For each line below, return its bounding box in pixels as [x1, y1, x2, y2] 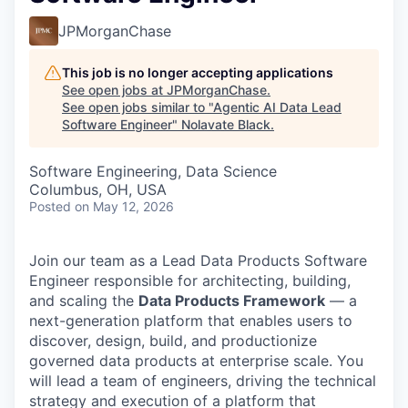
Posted [29, 198, 71, 214]
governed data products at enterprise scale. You [29, 351, 363, 370]
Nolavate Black [181, 116, 270, 132]
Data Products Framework [138, 291, 325, 310]
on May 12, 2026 [75, 198, 174, 214]
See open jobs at [62, 81, 167, 97]
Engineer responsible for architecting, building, [29, 270, 351, 290]
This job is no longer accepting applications [62, 64, 333, 80]
